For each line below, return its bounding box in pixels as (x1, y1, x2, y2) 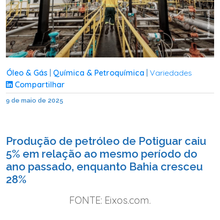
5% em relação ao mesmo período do (6, 147, 197, 160)
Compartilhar (13, 79, 65, 89)
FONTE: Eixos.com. (69, 193, 151, 206)
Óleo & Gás (6, 67, 48, 78)
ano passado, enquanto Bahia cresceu (6, 160, 203, 173)
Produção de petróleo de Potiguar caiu (6, 134, 206, 147)
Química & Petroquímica (53, 67, 144, 78)
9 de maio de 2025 (6, 96, 63, 104)
